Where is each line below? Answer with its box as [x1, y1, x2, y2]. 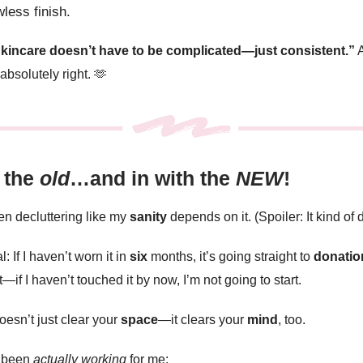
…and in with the [70, 166, 236, 190]
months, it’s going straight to [147, 249, 314, 263]
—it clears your [158, 312, 247, 327]
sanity [130, 209, 167, 224]
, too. [278, 312, 305, 327]
